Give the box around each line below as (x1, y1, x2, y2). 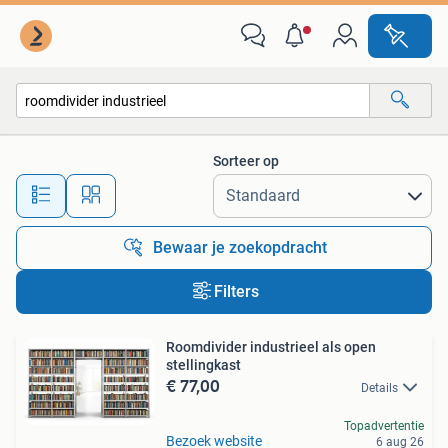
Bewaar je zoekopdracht (153, 238, 327, 257)
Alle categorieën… (37, 135, 144, 152)
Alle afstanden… (161, 178, 260, 195)
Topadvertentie (344, 419, 424, 434)
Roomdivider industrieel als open (166, 339, 376, 355)
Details (361, 381, 398, 395)
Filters (213, 282, 259, 301)
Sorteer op (213, 153, 279, 169)
